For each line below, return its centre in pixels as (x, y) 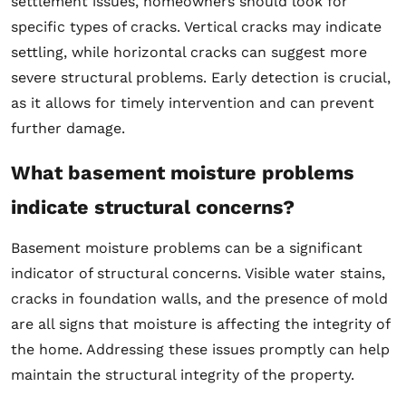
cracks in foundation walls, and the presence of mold (199, 298)
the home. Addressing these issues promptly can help (200, 349)
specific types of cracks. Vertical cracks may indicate (196, 26)
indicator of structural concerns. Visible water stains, (198, 273)
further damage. (68, 128)
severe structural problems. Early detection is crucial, (201, 77)
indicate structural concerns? (153, 207)
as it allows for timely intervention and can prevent (193, 102)
